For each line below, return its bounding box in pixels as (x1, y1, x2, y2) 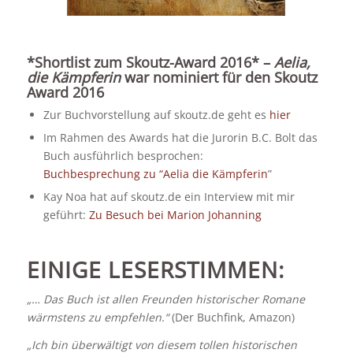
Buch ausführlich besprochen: (43, 147, 203, 163)
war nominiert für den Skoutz (120, 67, 318, 87)
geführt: (43, 206, 89, 222)
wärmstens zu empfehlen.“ (26, 310, 172, 325)
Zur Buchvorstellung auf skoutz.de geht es (43, 106, 269, 122)
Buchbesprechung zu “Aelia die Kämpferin (43, 165, 268, 181)
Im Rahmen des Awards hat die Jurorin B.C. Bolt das (43, 129, 318, 145)
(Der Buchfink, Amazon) (171, 310, 295, 325)
